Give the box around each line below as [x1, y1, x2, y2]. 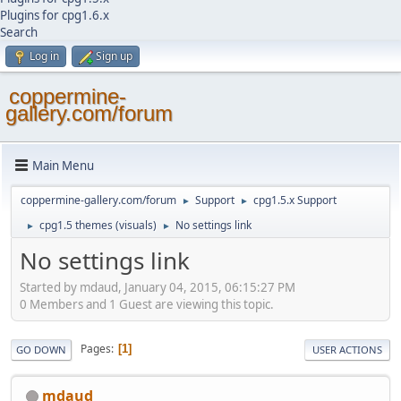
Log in [30, 48, 59, 64]
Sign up [96, 48, 132, 64]
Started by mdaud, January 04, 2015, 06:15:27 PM [20, 278, 295, 295]
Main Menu [32, 157, 94, 174]
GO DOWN [16, 342, 66, 356]
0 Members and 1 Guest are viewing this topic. [20, 295, 274, 312]
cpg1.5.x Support [253, 192, 337, 208]
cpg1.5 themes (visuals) [39, 218, 157, 233]
